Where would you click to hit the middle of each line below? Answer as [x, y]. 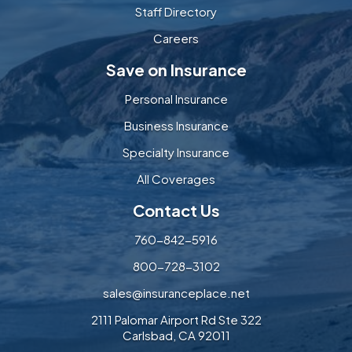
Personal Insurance [176, 99]
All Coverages [176, 179]
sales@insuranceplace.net [176, 293]
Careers [176, 38]
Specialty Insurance [176, 152]
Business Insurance [176, 126]
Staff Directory [176, 12]
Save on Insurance [176, 70]
